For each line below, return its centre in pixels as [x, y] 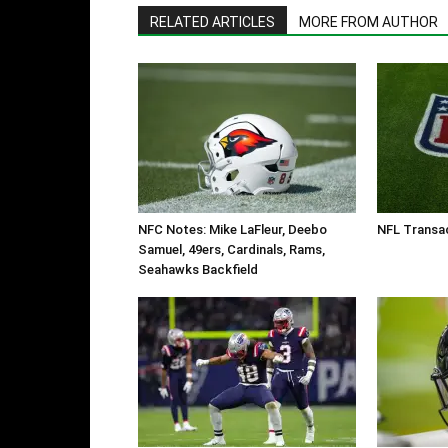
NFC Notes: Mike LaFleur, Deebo [232, 230]
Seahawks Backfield [198, 270]
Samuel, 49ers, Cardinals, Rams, [231, 250]
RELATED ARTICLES [212, 22]
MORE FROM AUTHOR [368, 22]
